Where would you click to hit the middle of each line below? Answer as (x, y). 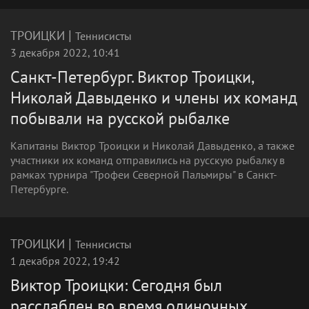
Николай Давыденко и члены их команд (154, 98)
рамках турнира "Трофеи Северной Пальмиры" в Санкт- (144, 175)
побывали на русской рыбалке (120, 118)
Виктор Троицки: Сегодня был (116, 285)
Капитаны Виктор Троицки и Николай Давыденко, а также (152, 146)
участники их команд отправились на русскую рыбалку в (148, 160)
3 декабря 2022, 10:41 (65, 52)
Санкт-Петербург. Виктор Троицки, (132, 77)
